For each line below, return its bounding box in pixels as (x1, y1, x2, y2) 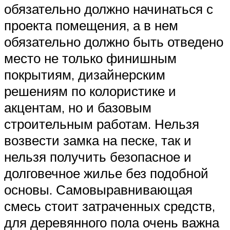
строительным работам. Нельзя (4, 115, 199, 132)
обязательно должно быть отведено (4, 33, 223, 50)
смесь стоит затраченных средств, (4, 197, 215, 214)
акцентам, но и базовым (4, 99, 151, 116)
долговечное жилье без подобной (4, 164, 208, 181)
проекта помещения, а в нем (4, 16, 178, 33)
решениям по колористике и (4, 82, 176, 99)
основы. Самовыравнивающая (4, 181, 193, 198)
